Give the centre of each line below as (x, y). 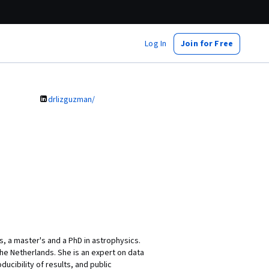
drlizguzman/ (71, 100)
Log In (156, 44)
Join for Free (207, 44)
